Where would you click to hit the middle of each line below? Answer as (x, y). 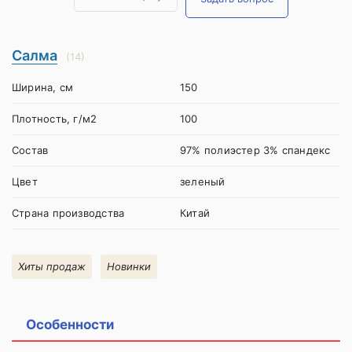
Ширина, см (43, 87)
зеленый (203, 181)
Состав (30, 150)
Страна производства (68, 213)
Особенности (70, 324)
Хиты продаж (52, 266)
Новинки (129, 266)
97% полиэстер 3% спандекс (255, 150)
